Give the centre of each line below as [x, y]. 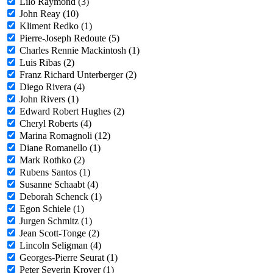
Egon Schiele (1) [52, 209]
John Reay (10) [49, 14]
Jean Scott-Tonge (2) [59, 233]
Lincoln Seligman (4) [60, 246]
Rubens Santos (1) [55, 172]
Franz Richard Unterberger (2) [78, 75]
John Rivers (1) [49, 99]
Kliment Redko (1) [56, 26]
